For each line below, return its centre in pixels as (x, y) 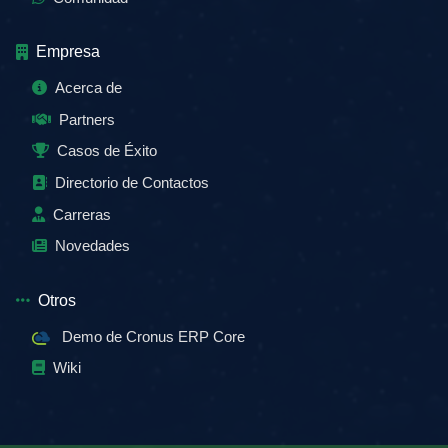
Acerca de (88, 88)
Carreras (82, 214)
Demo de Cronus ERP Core (151, 336)
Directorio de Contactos (132, 183)
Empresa (68, 52)
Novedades (92, 246)
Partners (87, 119)
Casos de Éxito (107, 151)
